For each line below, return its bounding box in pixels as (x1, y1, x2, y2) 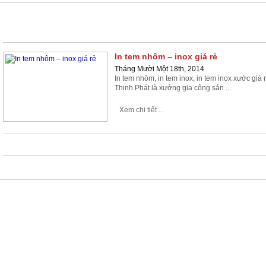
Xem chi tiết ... (119, 106, 164, 114)
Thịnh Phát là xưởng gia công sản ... (115, 84, 231, 92)
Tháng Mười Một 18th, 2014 (115, 65, 204, 73)
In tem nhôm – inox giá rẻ (115, 52, 217, 61)
